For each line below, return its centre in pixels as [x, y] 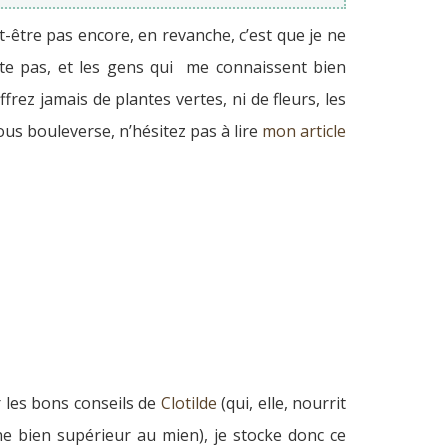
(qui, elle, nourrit [284, 402]
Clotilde [191, 402]
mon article [304, 131]
